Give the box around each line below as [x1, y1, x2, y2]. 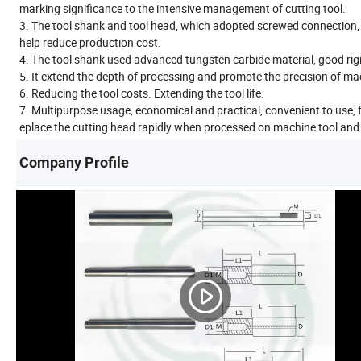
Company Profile [19, 153, 129, 171]
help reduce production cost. [19, 34, 161, 50]
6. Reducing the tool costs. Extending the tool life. [19, 85, 264, 101]
